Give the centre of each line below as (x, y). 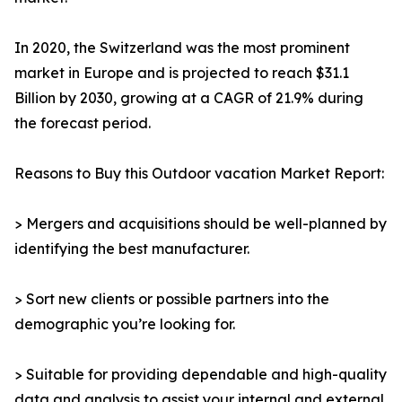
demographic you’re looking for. (125, 324)
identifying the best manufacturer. (132, 249)
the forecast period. (83, 123)
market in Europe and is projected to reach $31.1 (182, 73)
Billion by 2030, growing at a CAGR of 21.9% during (189, 98)
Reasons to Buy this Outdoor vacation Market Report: (199, 174)
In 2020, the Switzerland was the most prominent (182, 48)
